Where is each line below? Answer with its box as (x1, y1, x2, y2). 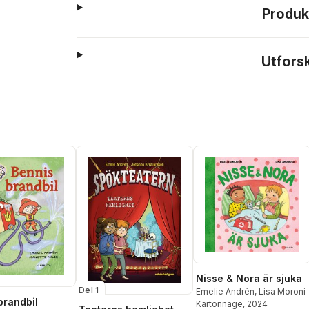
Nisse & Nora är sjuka (196, 272, 302, 284)
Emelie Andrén (196, 286, 255, 297)
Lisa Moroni (259, 286, 306, 297)
